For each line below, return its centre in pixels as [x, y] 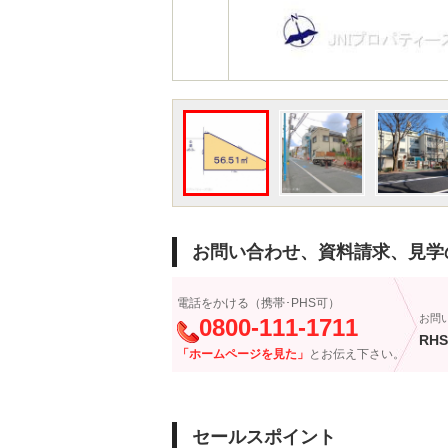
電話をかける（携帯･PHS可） [258, 303]
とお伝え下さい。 [357, 354]
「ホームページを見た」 [243, 354]
